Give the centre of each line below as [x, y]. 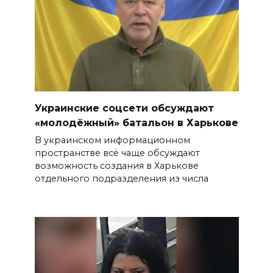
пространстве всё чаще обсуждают [117, 153]
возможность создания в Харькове [116, 166]
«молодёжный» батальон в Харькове [136, 123]
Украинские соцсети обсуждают [124, 108]
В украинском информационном [112, 140]
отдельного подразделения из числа [121, 179]
